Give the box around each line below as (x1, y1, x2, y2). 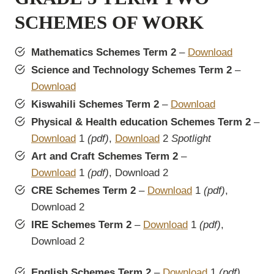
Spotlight (171, 133, 211, 145)
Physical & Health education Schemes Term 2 (31, 116, 251, 128)
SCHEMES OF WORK (15, 11, 204, 33)
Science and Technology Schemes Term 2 (31, 64, 232, 76)
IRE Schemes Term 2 (31, 219, 131, 231)
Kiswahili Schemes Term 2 (31, 98, 159, 111)
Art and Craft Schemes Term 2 (31, 150, 178, 163)
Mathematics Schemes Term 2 (31, 46, 176, 59)
